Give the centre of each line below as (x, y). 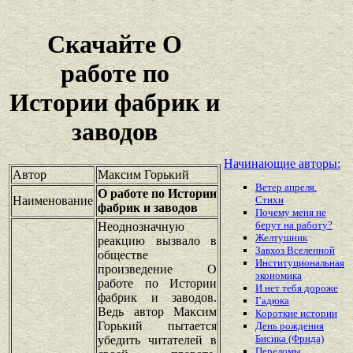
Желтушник (281, 238)
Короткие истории (296, 314)
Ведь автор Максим (157, 311)
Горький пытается (157, 325)
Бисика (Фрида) (290, 339)
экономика (279, 276)
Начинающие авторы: (282, 163)
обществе (123, 255)
